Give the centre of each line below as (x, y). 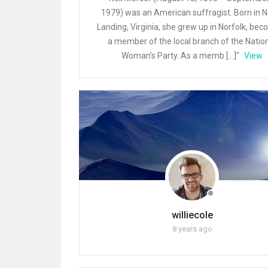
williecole (192, 215)
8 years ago (192, 229)
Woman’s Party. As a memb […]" (182, 56)
